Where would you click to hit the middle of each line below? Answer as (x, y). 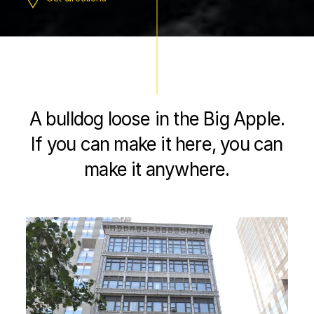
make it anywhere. (157, 169)
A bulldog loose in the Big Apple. (157, 119)
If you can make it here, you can (157, 144)
